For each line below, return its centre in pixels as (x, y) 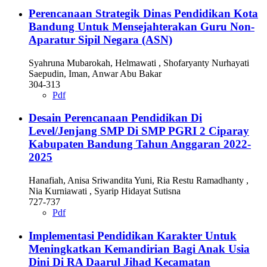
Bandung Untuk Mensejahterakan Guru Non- (142, 26)
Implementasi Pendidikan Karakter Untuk (133, 235)
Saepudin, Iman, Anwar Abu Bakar (95, 73)
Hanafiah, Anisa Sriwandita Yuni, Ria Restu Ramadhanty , (139, 181)
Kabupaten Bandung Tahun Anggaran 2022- (140, 144)
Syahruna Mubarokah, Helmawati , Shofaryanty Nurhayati (139, 63)
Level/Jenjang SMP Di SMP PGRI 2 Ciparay (139, 131)
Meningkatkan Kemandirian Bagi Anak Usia (139, 249)
